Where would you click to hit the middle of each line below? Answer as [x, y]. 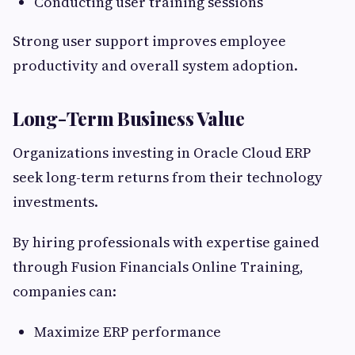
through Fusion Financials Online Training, [158, 267]
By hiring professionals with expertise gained [166, 242]
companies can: [65, 292]
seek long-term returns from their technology [168, 177]
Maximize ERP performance [128, 332]
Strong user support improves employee [149, 41]
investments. [55, 202]
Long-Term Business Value [129, 118]
